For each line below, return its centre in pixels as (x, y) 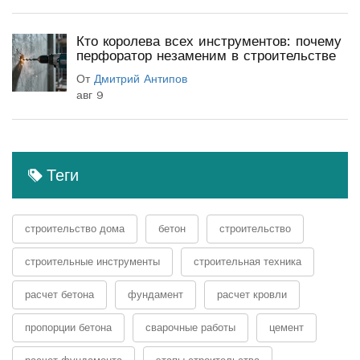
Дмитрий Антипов (141, 78)
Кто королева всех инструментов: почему (209, 41)
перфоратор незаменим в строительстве (206, 55)
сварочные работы (190, 327)
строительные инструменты (92, 261)
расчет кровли (252, 294)
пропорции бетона (68, 327)
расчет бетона (59, 294)
